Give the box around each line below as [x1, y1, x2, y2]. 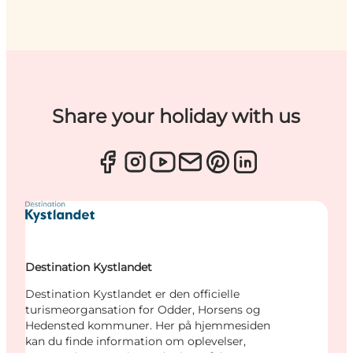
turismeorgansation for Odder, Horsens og [25, 302, 261, 317]
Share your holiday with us [52, 104, 301, 128]
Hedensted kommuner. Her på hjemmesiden [25, 318, 270, 333]
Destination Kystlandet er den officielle [25, 286, 240, 301]
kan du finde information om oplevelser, [25, 333, 246, 348]
